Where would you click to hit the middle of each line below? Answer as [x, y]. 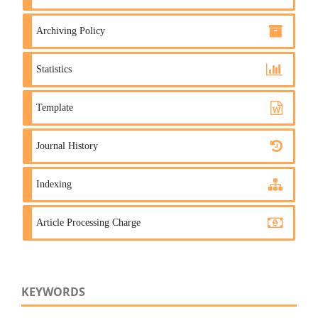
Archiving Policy [71, 31]
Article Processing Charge [88, 222]
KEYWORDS [53, 291]
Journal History [67, 146]
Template [55, 107]
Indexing [54, 184]
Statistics [54, 69]
